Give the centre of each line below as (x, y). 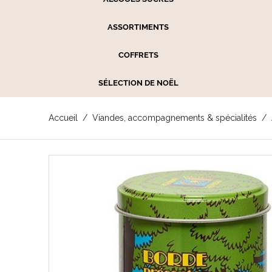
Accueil (63, 117)
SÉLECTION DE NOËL (138, 83)
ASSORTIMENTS (138, 27)
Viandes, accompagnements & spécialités (174, 117)
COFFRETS (138, 55)
